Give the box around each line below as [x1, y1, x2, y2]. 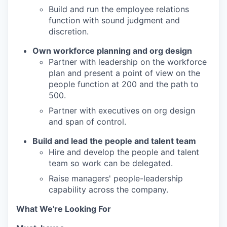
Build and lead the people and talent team [32, 136, 196, 146]
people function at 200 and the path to [49, 79, 199, 89]
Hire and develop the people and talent [49, 147, 199, 157]
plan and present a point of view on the [49, 68, 200, 78]
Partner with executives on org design [49, 105, 195, 116]
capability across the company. [49, 184, 168, 195]
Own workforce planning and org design [32, 46, 192, 56]
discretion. [49, 26, 89, 36]
